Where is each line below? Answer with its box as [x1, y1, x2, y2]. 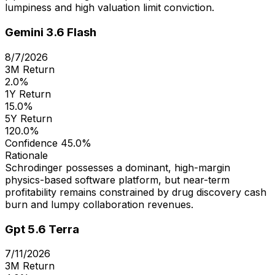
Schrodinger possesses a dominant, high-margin [5, 161, 230, 174]
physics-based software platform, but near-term [5, 173, 230, 186]
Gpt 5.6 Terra [5, 222, 79, 236]
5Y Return [5, 112, 52, 125]
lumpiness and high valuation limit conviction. [5, 1, 214, 14]
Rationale [5, 149, 48, 161]
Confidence [5, 136, 58, 149]
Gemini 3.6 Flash [5, 25, 96, 40]
